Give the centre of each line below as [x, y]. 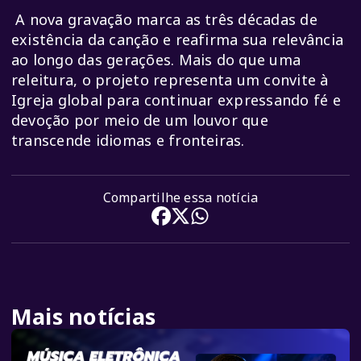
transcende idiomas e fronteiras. [128, 141]
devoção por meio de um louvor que [140, 120]
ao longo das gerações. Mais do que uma [156, 60]
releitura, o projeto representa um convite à [170, 80]
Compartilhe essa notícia [180, 198]
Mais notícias [84, 317]
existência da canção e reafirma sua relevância [178, 40]
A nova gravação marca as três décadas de [164, 20]
